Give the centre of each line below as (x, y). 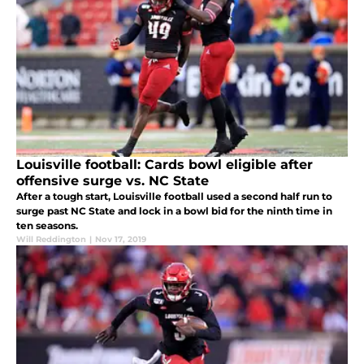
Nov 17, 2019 (121, 240)
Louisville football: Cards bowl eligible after (165, 165)
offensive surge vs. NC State (113, 181)
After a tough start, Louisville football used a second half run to (174, 197)
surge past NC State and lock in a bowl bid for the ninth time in (174, 211)
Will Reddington (51, 240)
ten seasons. (47, 226)
